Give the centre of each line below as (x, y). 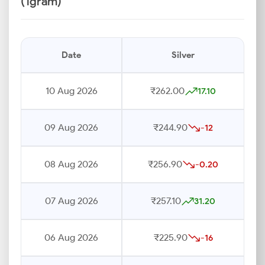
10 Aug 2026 (71, 91)
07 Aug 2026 (71, 201)
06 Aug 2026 (71, 237)
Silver (183, 55)
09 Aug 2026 (71, 127)
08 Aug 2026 (71, 164)
